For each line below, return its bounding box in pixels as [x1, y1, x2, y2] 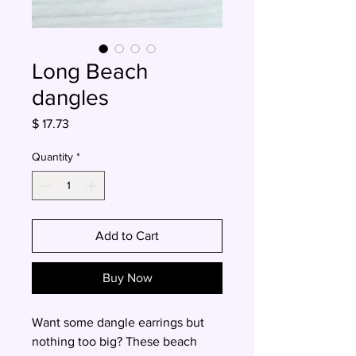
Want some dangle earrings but [32, 315, 204, 329]
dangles [32, 85, 109, 110]
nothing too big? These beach [32, 335, 197, 348]
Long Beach [32, 59, 148, 83]
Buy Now [102, 271, 153, 284]
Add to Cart [95, 229, 159, 242]
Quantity [32, 150, 73, 163]
